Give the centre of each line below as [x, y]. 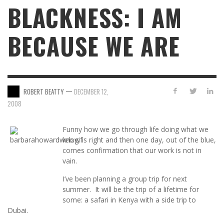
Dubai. [18, 210]
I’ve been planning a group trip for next [125, 179]
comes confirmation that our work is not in [132, 150]
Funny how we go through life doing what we [135, 129]
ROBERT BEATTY [44, 91]
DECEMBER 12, [91, 91]
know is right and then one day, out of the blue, [139, 140]
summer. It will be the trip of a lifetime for [131, 189]
